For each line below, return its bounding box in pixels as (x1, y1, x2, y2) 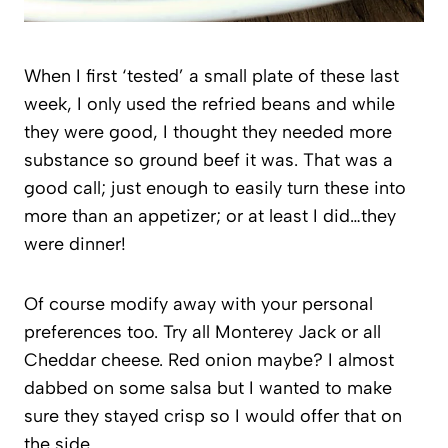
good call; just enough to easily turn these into (24, 177, 406, 200)
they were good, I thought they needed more (24, 121, 392, 144)
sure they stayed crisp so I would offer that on (24, 405, 402, 428)
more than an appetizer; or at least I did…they (24, 205, 396, 228)
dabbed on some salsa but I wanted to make (24, 377, 392, 400)
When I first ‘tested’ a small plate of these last (24, 65, 399, 88)
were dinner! (24, 233, 126, 256)
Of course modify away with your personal (24, 293, 373, 316)
